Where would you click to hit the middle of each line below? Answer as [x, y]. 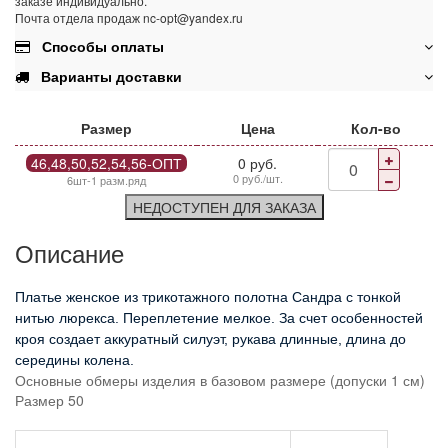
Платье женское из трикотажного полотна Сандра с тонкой [208, 297]
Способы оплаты [97, 46]
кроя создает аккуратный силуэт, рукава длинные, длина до [210, 339]
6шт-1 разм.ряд [106, 180]
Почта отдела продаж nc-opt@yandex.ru [129, 17]
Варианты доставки [105, 76]
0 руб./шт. [257, 178]
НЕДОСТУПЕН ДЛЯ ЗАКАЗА [224, 207]
